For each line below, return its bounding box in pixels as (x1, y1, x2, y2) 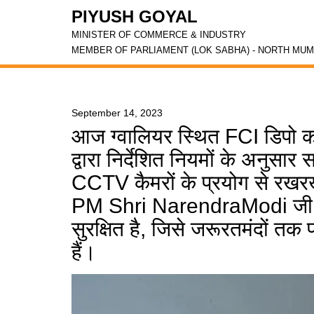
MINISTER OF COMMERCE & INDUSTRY (71, 29, 246, 40)
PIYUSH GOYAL (71, 7, 198, 26)
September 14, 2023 (71, 107, 163, 118)
